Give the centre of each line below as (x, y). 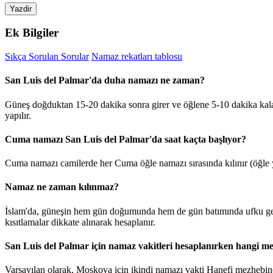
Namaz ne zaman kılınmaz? (62, 187)
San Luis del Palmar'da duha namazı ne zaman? (105, 80)
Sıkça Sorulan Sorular (47, 57)
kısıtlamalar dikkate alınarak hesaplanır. (80, 222)
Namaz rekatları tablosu (137, 57)
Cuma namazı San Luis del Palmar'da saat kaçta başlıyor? (126, 139)
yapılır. (18, 115)
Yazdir (21, 9)
